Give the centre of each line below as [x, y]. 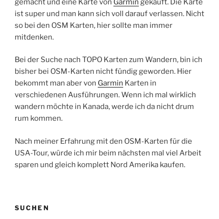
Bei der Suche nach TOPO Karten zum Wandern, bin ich [109, 60]
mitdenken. [34, 37]
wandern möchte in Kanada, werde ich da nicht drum [104, 107]
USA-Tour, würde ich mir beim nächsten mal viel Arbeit [108, 153]
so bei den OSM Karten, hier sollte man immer [94, 25]
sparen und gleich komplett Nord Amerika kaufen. [100, 164]
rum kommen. [39, 119]
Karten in [140, 83]
